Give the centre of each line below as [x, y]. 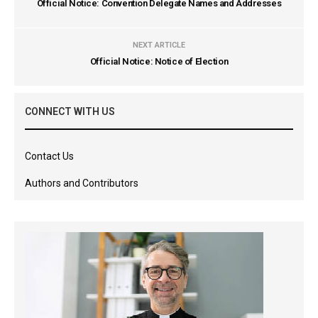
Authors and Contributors [82, 183]
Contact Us [49, 156]
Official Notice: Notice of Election [159, 61]
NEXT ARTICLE [159, 45]
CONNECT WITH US [70, 111]
